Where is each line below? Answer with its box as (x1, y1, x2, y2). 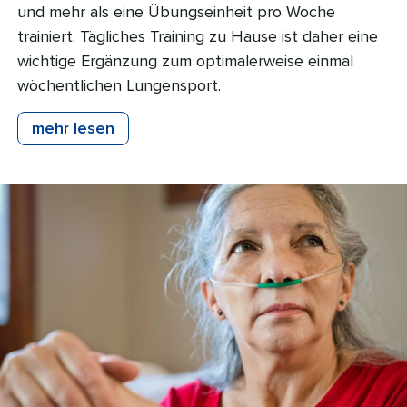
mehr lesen (32, 118, 114, 139)
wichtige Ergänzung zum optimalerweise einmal (17, 51, 353, 72)
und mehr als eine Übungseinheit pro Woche (17, 2, 335, 23)
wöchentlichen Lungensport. (17, 75, 221, 96)
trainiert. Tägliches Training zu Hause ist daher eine (17, 26, 378, 47)
